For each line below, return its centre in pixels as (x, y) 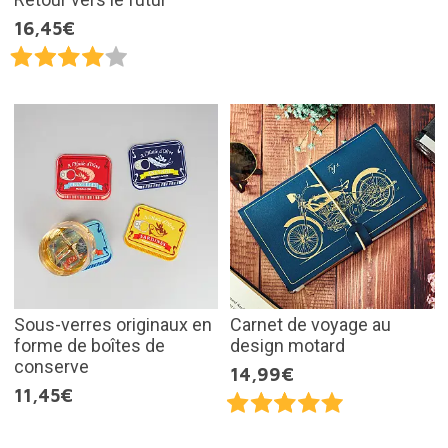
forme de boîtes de (89, 345)
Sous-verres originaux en (112, 324)
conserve (51, 366)
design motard (287, 345)
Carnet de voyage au (310, 324)
